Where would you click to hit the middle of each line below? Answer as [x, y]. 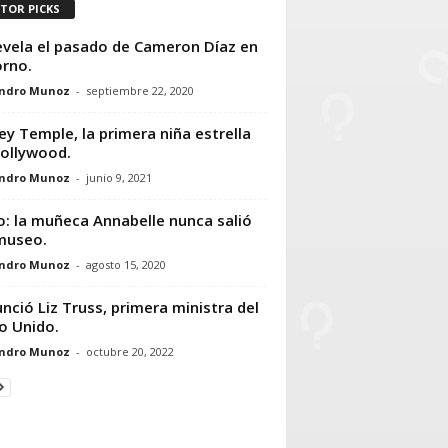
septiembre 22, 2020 [139, 90]
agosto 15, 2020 [125, 264]
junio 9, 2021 [118, 177]
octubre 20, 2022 [129, 351]
